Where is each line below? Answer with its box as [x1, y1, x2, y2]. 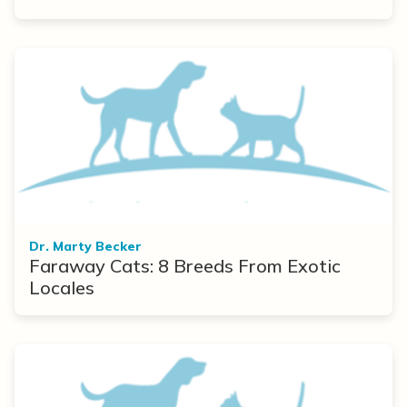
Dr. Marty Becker [29, 238, 142, 255]
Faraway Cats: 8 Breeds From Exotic [29, 254, 341, 278]
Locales [29, 276, 94, 300]
